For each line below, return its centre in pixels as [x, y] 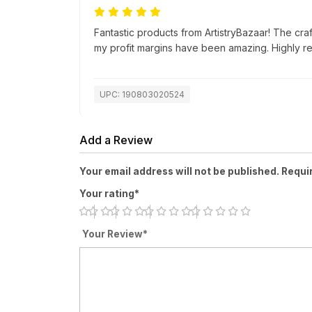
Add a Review [116, 140]
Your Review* [115, 234]
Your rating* [109, 194]
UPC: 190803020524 [142, 95]
